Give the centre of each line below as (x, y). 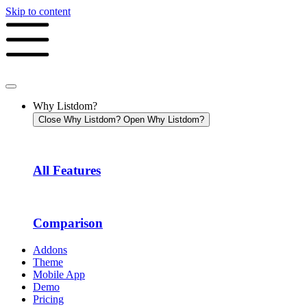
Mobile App (59, 274)
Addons (50, 249)
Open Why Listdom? (164, 120)
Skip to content (38, 11)
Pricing (48, 299)
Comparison (68, 223)
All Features (67, 170)
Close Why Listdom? (79, 120)
